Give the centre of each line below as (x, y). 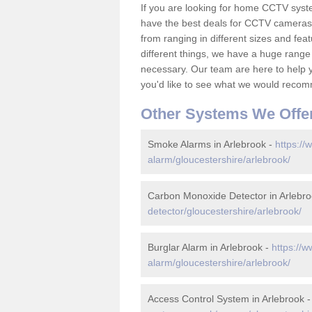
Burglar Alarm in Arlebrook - (210, 247)
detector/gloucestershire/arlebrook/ (225, 211)
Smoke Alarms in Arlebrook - (211, 144)
